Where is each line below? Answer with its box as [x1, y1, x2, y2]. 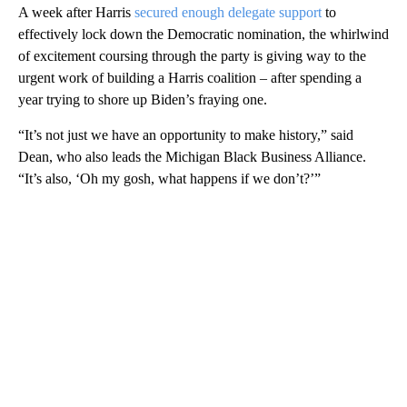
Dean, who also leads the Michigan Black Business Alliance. [18, 149, 366, 165]
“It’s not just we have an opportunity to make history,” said [18, 127, 353, 144]
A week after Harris [18, 5, 134, 21]
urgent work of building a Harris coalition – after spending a [18, 70, 362, 86]
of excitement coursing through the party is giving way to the [18, 48, 366, 65]
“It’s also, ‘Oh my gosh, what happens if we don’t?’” [18, 171, 321, 187]
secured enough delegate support [134, 5, 322, 21]
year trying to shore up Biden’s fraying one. [18, 92, 267, 108]
